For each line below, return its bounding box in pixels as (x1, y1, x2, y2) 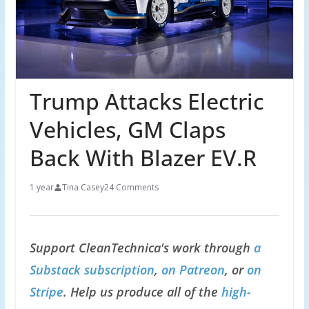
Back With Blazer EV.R (29, 143, 257, 173)
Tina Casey (61, 181, 104, 194)
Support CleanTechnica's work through (29, 239, 254, 257)
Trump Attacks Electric (29, 86, 264, 117)
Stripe (29, 283, 63, 301)
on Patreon (161, 261, 225, 279)
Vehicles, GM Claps (29, 114, 226, 145)
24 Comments (103, 181, 159, 194)
